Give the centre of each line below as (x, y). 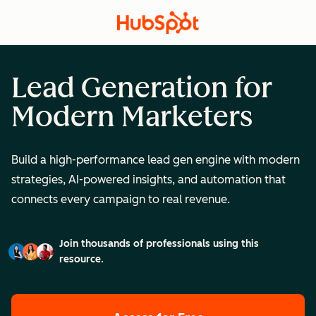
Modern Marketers (132, 116)
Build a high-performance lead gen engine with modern (156, 159)
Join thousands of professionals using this (159, 243)
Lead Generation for (142, 87)
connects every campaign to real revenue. (121, 199)
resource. (81, 259)
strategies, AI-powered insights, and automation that (148, 179)
